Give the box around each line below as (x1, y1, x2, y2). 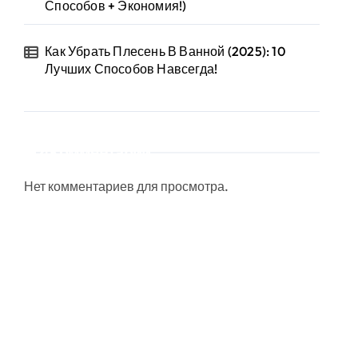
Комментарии (50, 142, 151, 162)
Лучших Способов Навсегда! (45, 61, 218, 77)
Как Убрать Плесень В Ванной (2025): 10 (45, 43, 285, 59)
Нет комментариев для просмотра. (24, 178, 229, 194)
